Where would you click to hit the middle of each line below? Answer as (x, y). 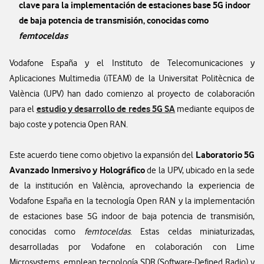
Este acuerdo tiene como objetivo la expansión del (103, 155)
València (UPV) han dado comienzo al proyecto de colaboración (132, 94)
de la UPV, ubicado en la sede (200, 170)
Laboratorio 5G (225, 155)
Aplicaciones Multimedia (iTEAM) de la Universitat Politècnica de (132, 78)
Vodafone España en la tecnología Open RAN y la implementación (132, 201)
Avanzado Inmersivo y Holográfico (77, 170)
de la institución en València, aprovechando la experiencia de (132, 186)
